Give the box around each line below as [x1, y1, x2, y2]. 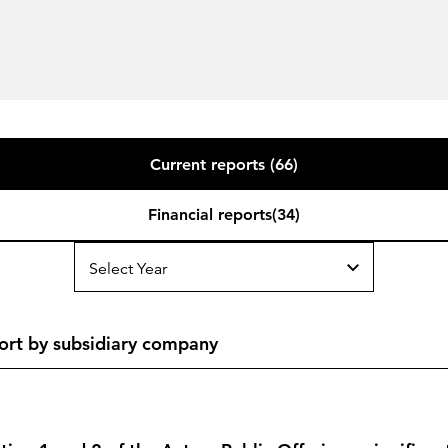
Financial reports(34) [148, 205, 300, 225]
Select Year [89, 259, 167, 280]
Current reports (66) [150, 155, 298, 175]
